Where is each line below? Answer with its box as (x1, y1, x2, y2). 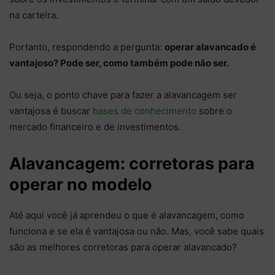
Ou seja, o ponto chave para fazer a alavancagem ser (9, 89, 237, 101)
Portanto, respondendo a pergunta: (9, 41, 165, 53)
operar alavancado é (165, 41, 256, 53)
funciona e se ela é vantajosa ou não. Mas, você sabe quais (9, 225, 264, 238)
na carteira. (9, 9, 58, 21)
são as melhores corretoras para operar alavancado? (9, 241, 237, 254)
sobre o (196, 105, 232, 117)
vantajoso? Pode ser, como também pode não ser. (9, 57, 231, 69)
